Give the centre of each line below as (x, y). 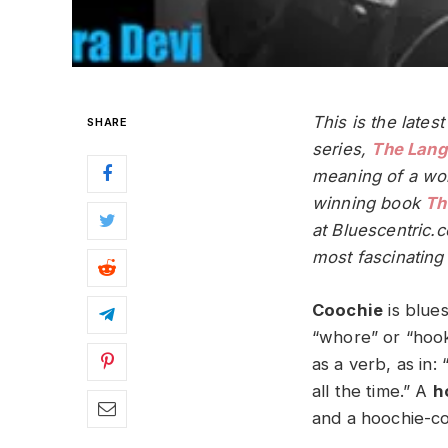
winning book (369, 203)
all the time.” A (372, 390)
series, (342, 149)
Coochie (348, 309)
